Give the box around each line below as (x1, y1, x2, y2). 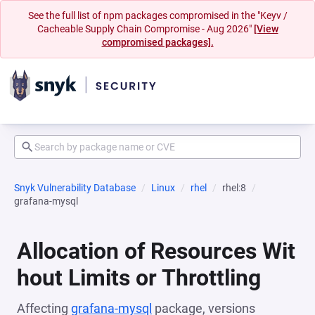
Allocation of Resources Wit (17, 238, 295, 264)
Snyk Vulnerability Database (14, 182, 136, 193)
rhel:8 (222, 182, 246, 193)
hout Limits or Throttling (17, 264, 261, 291)
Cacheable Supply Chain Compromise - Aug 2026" (37, 23, 254, 34)
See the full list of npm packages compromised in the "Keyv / (27, 10, 288, 21)
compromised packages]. (101, 37, 214, 48)
